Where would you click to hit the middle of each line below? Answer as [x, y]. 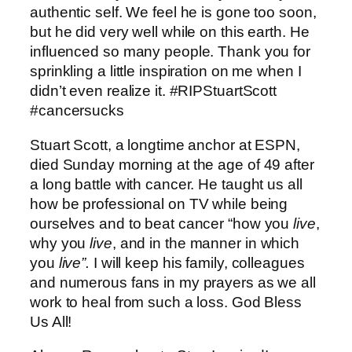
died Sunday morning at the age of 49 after [172, 164]
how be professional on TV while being [159, 203]
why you [60, 243]
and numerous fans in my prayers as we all [173, 282]
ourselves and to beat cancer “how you [162, 223]
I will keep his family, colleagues [197, 262]
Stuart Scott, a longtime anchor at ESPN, [165, 145]
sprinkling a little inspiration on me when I [166, 71]
